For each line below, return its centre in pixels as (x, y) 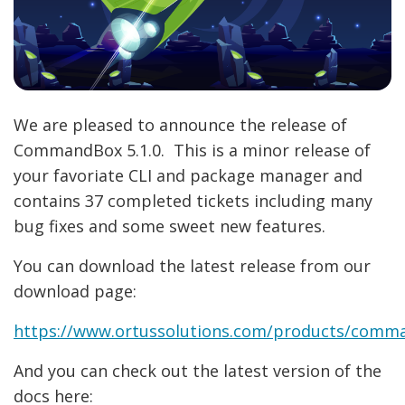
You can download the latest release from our (192, 266)
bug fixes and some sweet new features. (170, 226)
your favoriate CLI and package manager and (188, 176)
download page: (75, 292)
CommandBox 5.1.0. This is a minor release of (192, 151)
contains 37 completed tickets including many (193, 201)
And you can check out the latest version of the (198, 371)
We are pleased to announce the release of (180, 125)
